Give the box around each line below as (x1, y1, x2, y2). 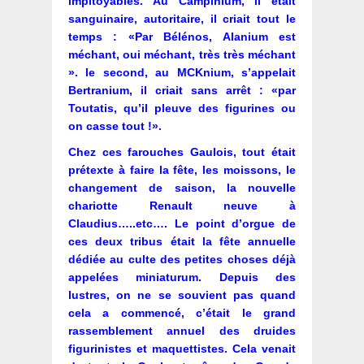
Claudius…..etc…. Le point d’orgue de (68, 217, 296, 231)
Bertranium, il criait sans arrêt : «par (68, 84, 296, 97)
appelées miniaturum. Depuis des (68, 271, 296, 284)
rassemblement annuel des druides (68, 324, 296, 338)
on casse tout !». (68, 119, 162, 133)
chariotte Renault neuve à (68, 199, 296, 213)
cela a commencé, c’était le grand (68, 306, 296, 320)
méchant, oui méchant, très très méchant (68, 48, 296, 62)
